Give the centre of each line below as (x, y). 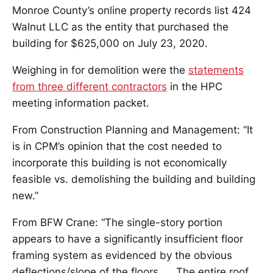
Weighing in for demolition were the (100, 70)
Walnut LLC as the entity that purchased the (120, 27)
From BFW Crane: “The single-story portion (117, 222)
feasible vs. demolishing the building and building (134, 179)
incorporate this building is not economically (119, 163)
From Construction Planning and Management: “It (133, 130)
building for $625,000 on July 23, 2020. (110, 43)
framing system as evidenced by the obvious (122, 255)
